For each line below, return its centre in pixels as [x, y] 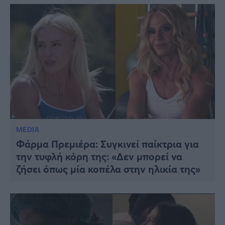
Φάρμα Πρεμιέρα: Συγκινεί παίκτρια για [107, 144]
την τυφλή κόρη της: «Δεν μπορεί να [99, 157]
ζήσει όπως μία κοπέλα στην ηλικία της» [108, 169]
